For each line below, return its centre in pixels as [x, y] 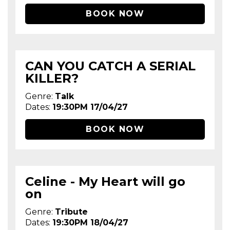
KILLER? [52, 78]
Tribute [72, 212]
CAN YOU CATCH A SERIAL [111, 66]
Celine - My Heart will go [106, 182]
